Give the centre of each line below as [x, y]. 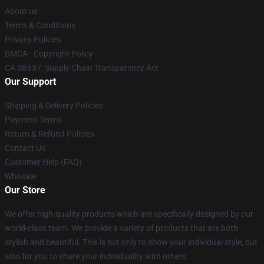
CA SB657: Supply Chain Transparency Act [82, 68]
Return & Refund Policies [49, 134]
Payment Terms [33, 120]
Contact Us [25, 148]
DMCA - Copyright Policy [49, 54]
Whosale [20, 176]
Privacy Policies [33, 39]
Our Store [25, 190]
